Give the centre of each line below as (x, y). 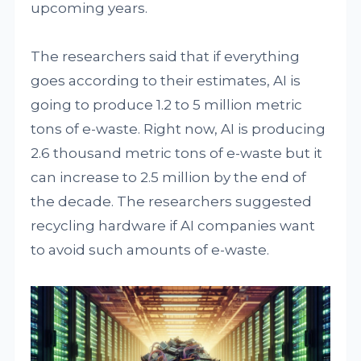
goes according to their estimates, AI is (166, 81)
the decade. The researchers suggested (172, 201)
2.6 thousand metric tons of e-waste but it (177, 153)
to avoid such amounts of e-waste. (150, 250)
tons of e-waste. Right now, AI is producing (178, 129)
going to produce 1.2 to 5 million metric (167, 105)
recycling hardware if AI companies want (173, 226)
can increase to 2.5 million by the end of (169, 177)
